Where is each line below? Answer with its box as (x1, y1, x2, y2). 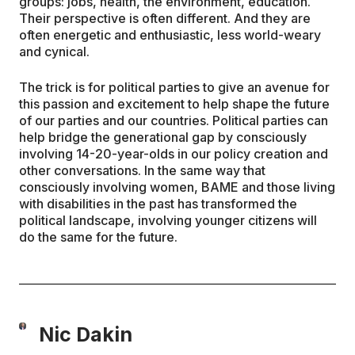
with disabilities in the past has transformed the (19, 195, 297, 212)
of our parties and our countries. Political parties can (19, 112, 328, 128)
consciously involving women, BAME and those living (19, 178, 335, 195)
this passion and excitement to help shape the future (19, 95, 330, 112)
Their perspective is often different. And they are (19, 10, 311, 26)
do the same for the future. (19, 228, 177, 245)
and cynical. (19, 43, 90, 59)
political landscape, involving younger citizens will (19, 212, 317, 228)
